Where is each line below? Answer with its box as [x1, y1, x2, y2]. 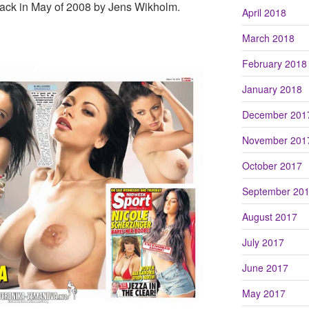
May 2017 [241, 286, 286, 300]
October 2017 [241, 158, 302, 172]
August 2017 [241, 209, 297, 223]
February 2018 [241, 56, 307, 70]
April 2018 [241, 5, 286, 19]
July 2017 [241, 235, 284, 249]
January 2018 [241, 81, 302, 96]
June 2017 [241, 260, 288, 275]
